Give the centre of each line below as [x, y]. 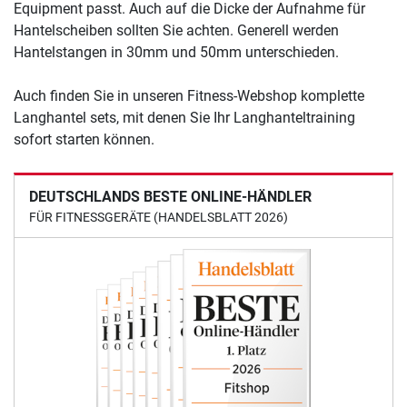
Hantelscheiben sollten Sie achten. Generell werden [176, 31]
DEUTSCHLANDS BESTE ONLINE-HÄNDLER [170, 197]
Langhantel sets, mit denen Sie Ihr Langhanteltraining [184, 118]
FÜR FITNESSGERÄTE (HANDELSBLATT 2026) [159, 218]
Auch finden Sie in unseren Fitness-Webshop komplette [189, 96]
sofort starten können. [84, 140]
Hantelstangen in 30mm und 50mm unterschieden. [176, 53]
